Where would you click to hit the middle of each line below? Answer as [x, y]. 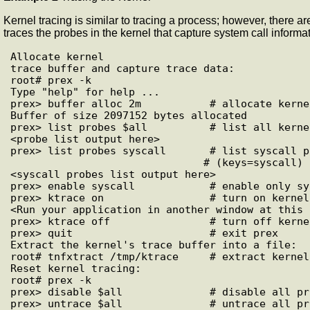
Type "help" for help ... [85, 91]
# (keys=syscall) [107, 162]
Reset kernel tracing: [76, 268]
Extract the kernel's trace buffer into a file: [154, 244]
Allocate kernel [57, 56]
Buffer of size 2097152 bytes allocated [129, 115]
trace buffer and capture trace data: [122, 68]
